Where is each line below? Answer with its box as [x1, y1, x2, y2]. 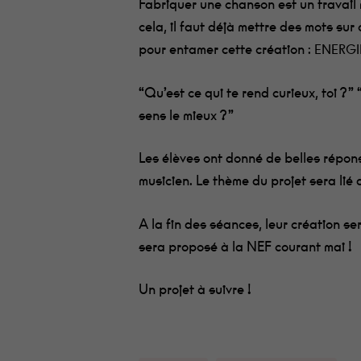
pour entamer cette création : [139, 43, 312, 56]
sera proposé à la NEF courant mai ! [139, 239, 353, 254]
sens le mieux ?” [139, 108, 234, 122]
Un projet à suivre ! [139, 283, 252, 297]
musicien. [139, 174, 197, 188]
